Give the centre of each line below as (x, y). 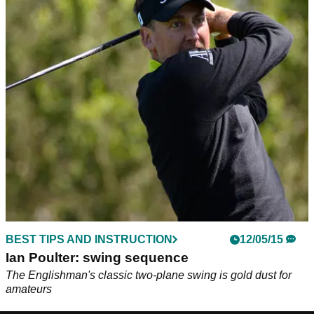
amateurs (29, 289)
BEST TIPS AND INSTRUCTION (89, 240)
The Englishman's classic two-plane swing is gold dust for (149, 275)
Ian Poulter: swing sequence (97, 258)
